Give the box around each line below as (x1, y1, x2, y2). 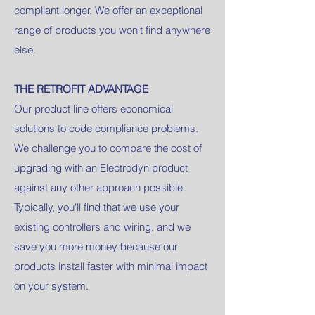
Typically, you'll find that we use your (14, 200, 179, 214)
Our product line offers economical (14, 102, 173, 115)
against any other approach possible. (14, 181, 186, 194)
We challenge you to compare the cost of (14, 141, 202, 155)
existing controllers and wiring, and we (14, 220, 191, 233)
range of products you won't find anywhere (14, 23, 210, 37)
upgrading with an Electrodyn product (14, 161, 188, 174)
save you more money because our (14, 240, 178, 253)
